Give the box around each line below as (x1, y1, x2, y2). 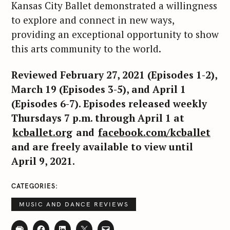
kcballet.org (12, 125, 72, 139)
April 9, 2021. (11, 154, 75, 167)
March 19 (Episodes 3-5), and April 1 (11, 82, 186, 95)
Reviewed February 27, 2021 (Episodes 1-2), (11, 68, 217, 81)
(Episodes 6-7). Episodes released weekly (11, 97, 207, 110)
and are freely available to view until (11, 140, 193, 153)
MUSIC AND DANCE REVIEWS (19, 200, 129, 208)
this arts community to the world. (11, 42, 161, 55)
